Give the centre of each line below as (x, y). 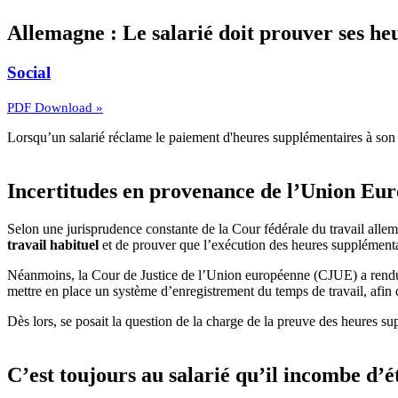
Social (29, 73)
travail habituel (53, 244)
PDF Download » (55, 107)
